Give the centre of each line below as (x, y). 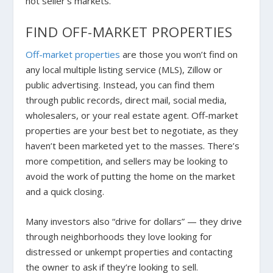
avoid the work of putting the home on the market (131, 176)
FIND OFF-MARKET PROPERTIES (129, 32)
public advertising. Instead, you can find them (120, 85)
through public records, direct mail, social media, (126, 100)
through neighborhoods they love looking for (119, 237)
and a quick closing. (65, 192)
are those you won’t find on (179, 55)
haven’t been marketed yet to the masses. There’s (133, 146)
